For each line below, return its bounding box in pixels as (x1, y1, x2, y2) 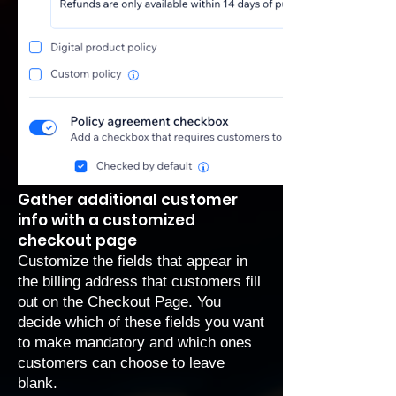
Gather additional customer (18, 189, 238, 210)
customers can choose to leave (18, 354, 225, 371)
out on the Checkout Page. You (18, 293, 221, 310)
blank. (18, 375, 57, 392)
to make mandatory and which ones (18, 334, 252, 351)
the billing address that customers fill (18, 273, 261, 290)
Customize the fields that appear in (18, 253, 247, 270)
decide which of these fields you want (18, 314, 264, 331)
